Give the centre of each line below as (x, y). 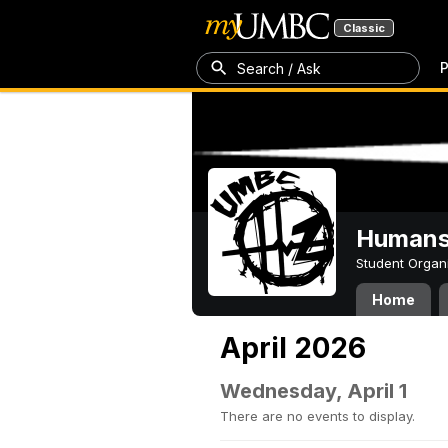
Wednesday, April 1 (313, 391)
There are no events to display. (317, 416)
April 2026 (293, 348)
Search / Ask (279, 68)
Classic (364, 28)
